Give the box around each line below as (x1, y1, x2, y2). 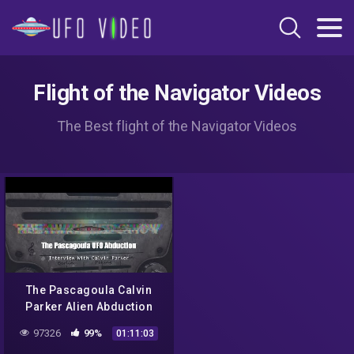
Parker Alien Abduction (25, 300, 153, 314)
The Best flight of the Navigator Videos (57, 118, 297, 134)
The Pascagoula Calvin (25, 284, 153, 297)
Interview (63, 317, 115, 330)
